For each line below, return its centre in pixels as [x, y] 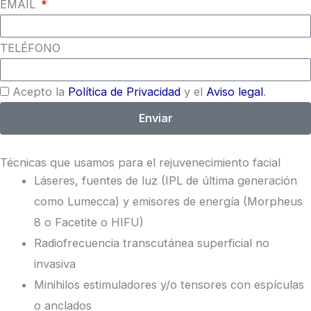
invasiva [55, 263]
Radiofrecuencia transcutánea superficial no [152, 243]
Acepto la [40, 91]
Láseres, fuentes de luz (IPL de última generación [166, 180]
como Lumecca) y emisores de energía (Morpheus [169, 201]
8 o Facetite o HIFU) [89, 222]
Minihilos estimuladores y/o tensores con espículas [169, 284]
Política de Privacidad [124, 91]
